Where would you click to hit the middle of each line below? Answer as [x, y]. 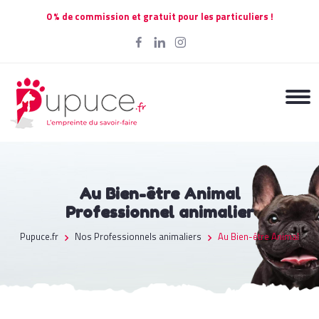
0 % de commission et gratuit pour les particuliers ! [159, 16]
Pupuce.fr [39, 236]
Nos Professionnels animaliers [138, 236]
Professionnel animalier [159, 212]
